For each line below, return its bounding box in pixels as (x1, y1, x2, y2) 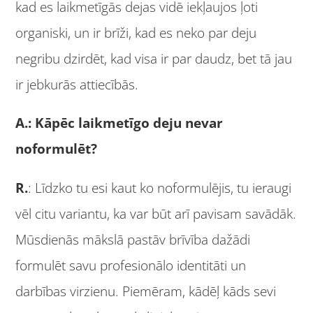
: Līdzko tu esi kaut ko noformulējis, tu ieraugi (28, 179, 292, 198)
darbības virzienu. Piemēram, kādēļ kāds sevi (15, 282, 277, 301)
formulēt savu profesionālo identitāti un (15, 256, 247, 275)
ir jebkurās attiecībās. (15, 75, 143, 94)
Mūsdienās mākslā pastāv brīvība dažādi (15, 231, 251, 249)
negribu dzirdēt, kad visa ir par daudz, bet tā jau (15, 49, 293, 68)
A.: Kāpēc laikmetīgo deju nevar (15, 114, 224, 133)
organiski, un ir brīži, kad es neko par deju (15, 23, 257, 42)
